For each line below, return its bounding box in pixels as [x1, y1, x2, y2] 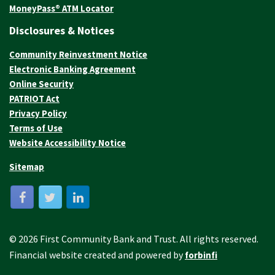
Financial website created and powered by [9, 249, 185, 261]
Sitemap [9, 160, 44, 172]
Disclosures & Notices [9, 23, 114, 37]
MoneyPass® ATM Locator [9, 2, 114, 15]
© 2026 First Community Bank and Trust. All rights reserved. [9, 233, 258, 246]
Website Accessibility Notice [9, 136, 126, 149]
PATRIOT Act [9, 92, 60, 104]
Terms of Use [9, 122, 63, 134]
